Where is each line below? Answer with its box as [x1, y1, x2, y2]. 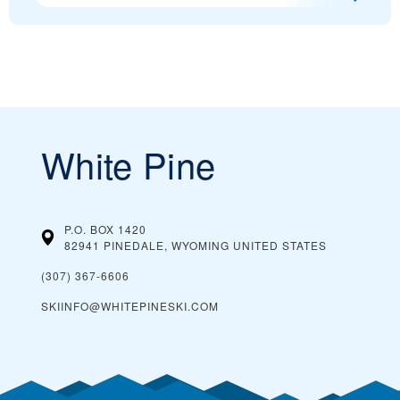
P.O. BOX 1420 [64, 221, 146, 237]
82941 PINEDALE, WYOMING [64, 237, 229, 253]
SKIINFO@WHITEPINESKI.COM [41, 298, 219, 313]
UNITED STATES [233, 237, 327, 253]
